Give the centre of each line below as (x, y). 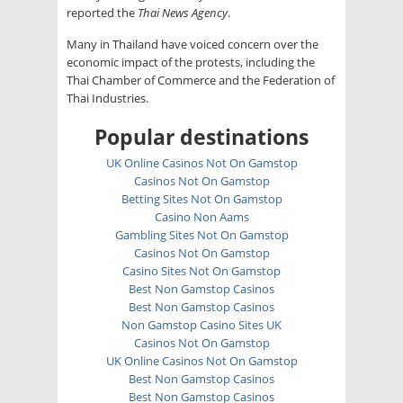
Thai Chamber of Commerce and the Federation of (201, 80)
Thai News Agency (183, 12)
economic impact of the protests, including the (191, 62)
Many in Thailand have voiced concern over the (193, 44)
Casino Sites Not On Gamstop (201, 270)
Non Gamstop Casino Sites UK (201, 324)
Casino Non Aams (201, 216)
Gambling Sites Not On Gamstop (201, 234)
